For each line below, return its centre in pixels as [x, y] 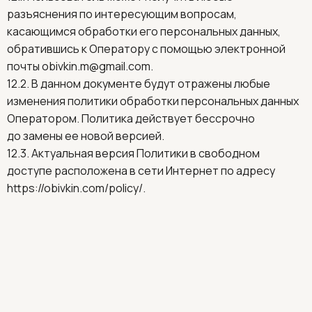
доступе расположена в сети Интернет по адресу [142, 171]
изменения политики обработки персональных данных [153, 101]
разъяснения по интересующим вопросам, [122, 14]
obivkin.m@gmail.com [96, 66]
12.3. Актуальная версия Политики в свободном [133, 153]
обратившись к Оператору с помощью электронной [146, 49]
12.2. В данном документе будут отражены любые [139, 84]
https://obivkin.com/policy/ [75, 188]
